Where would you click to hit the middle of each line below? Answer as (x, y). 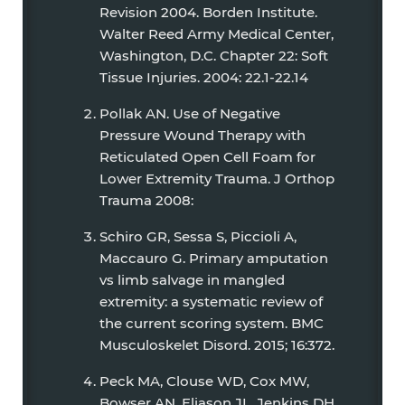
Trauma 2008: (146, 200)
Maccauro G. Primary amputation (214, 258)
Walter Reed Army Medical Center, (217, 34)
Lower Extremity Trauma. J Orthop (217, 179)
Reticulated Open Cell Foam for (207, 157)
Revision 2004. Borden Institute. (208, 12)
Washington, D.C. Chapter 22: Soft (214, 56)
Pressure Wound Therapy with (202, 135)
